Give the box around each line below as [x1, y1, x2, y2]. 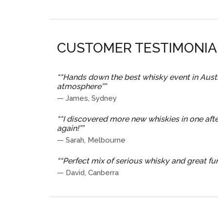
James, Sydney [66, 93, 117, 103]
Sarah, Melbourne [66, 135, 126, 145]
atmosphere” [57, 81, 104, 91]
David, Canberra [66, 168, 119, 177]
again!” [57, 123, 81, 133]
